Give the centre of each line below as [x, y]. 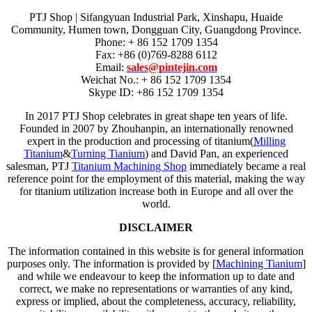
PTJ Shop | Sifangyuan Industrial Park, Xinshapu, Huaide [156, 17]
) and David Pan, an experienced [217, 154]
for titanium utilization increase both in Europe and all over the [156, 191]
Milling [269, 141]
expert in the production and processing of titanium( [140, 141]
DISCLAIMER [156, 227]
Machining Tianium [259, 264]
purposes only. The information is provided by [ [111, 264]
